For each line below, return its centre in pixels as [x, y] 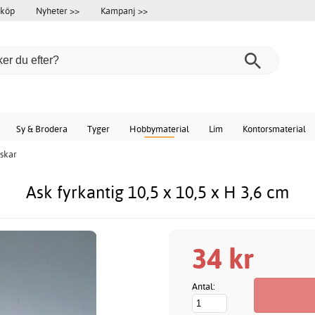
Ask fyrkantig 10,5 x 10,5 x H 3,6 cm [157, 192]
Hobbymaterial [159, 129]
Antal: [204, 287]
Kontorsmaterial [274, 129]
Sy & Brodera [42, 129]
